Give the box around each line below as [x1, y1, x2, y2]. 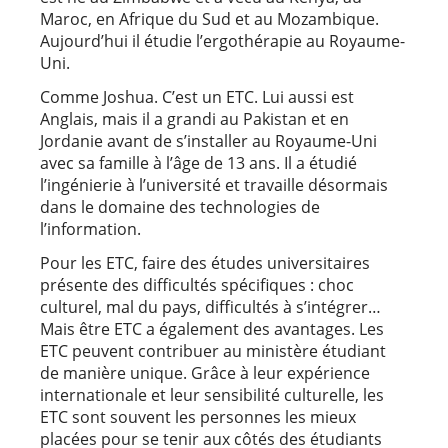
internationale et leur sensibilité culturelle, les [40, 384, 384, 407]
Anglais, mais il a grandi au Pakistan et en [40, 108, 349, 131]
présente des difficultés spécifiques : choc [40, 274, 354, 297]
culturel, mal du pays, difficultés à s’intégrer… [40, 296, 381, 319]
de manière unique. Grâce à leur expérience [40, 362, 370, 385]
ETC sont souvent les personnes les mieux [40, 406, 356, 429]
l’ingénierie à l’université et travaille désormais [40, 174, 388, 197]
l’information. [40, 218, 141, 241]
